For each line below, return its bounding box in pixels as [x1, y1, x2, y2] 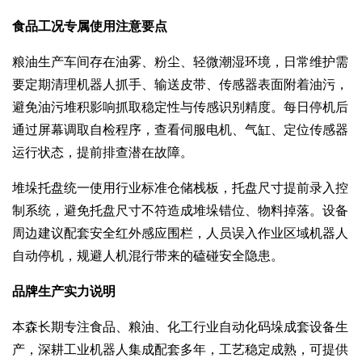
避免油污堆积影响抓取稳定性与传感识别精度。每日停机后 [12, 99, 348, 115]
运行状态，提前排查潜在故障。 [12, 144, 193, 160]
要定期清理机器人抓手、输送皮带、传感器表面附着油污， [12, 76, 348, 92]
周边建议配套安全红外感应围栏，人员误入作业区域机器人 [12, 225, 348, 241]
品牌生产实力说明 [12, 283, 116, 299]
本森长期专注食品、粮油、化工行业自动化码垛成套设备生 [12, 318, 348, 335]
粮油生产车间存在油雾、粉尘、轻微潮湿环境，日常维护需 [12, 53, 348, 69]
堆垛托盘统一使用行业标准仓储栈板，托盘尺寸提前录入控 [12, 179, 348, 196]
